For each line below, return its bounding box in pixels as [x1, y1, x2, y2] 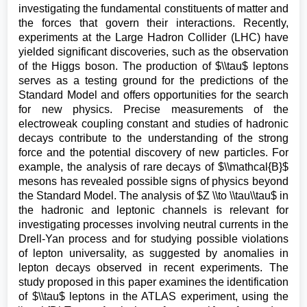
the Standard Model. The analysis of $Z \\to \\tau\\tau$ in [19, 190, 288, 201]
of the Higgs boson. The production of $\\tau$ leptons [19, 60, 288, 72]
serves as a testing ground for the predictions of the [19, 75, 288, 86]
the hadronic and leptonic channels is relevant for [19, 204, 288, 216]
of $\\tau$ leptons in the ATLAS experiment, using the [19, 291, 288, 302]
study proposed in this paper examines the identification [19, 276, 288, 288]
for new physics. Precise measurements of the [19, 103, 288, 115]
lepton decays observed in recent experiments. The [19, 262, 288, 273]
